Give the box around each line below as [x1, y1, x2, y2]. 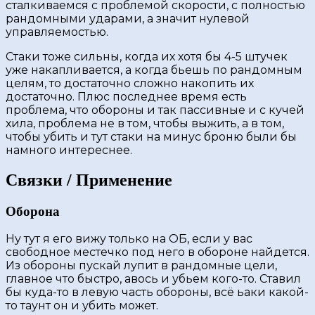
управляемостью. [6, 25, 108, 39]
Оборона [6, 203, 60, 219]
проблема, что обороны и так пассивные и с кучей [6, 103, 304, 117]
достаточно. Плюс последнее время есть [6, 89, 247, 103]
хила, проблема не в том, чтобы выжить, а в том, [6, 116, 284, 130]
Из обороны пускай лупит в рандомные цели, [6, 259, 277, 273]
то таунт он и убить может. [6, 299, 158, 313]
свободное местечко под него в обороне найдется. [6, 245, 309, 259]
